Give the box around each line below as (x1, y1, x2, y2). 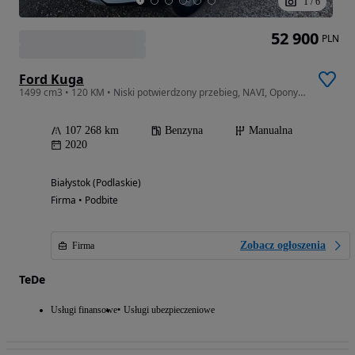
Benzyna (165, 124, 203, 137)
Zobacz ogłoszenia (240, 239, 326, 252)
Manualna (249, 124, 292, 137)
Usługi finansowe (51, 304, 117, 316)
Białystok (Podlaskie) (51, 176, 141, 190)
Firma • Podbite (51, 193, 118, 208)
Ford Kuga (19, 71, 84, 89)
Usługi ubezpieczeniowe (124, 304, 215, 316)
